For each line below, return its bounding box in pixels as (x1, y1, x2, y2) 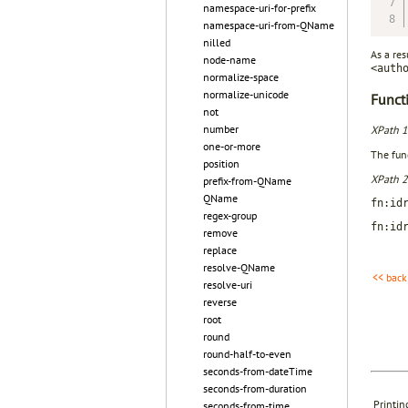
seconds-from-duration (203, 382, 307, 395)
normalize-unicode (203, 87, 289, 101)
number (203, 122, 239, 136)
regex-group (203, 209, 257, 222)
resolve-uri (203, 278, 252, 291)
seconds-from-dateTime (203, 364, 312, 378)
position (203, 157, 240, 170)
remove (203, 226, 238, 240)
